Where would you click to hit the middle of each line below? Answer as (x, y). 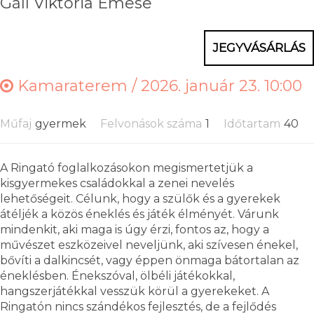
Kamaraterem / (77, 86)
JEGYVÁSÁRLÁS (259, 47)
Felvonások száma (151, 123)
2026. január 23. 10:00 (221, 86)
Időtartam (252, 123)
